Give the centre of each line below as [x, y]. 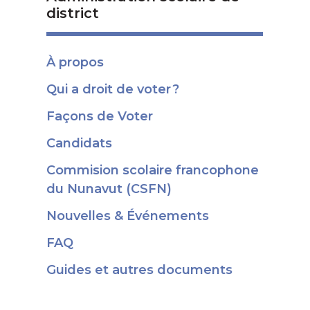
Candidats [80, 143]
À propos [75, 62]
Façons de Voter [100, 116]
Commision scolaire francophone [153, 170]
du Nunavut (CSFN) [109, 189]
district [73, 13]
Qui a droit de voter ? [113, 89]
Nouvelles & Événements [128, 216]
